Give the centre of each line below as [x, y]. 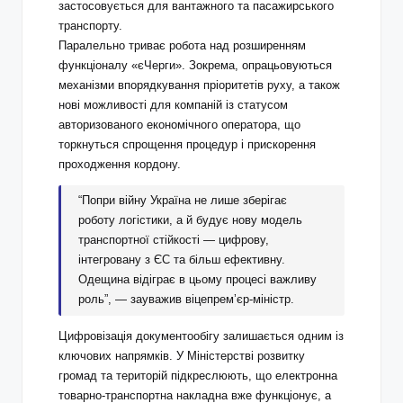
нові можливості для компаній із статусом [173, 104]
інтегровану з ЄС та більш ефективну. [182, 260]
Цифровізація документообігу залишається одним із [201, 336]
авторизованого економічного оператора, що [179, 124]
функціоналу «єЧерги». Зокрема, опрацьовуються [195, 65]
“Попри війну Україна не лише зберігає [183, 201]
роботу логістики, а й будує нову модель [191, 220]
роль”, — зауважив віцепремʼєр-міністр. [187, 300]
